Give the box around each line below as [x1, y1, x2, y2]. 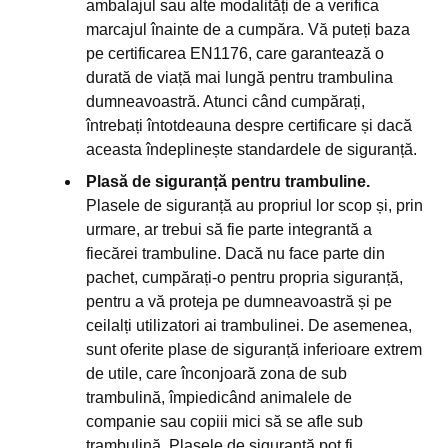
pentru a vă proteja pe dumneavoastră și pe [86, 293, 392, 310]
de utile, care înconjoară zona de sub [86, 365, 347, 382]
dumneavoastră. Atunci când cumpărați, [86, 93, 365, 110]
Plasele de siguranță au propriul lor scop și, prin [86, 197, 423, 214]
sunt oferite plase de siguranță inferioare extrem [86, 341, 422, 358]
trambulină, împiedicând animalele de [86, 389, 352, 406]
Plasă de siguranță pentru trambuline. [86, 173, 370, 190]
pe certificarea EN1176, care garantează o [86, 45, 384, 62]
